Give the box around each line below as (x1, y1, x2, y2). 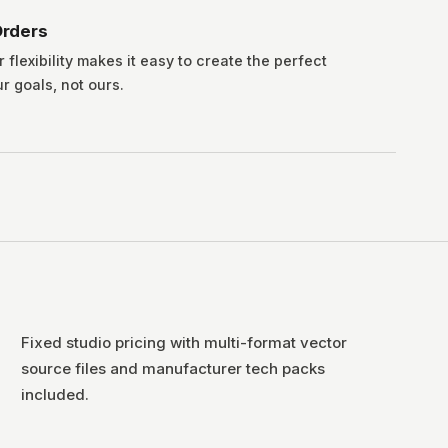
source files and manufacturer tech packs (20, 359, 325, 378)
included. (20, 385, 89, 404)
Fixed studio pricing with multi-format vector (20, 333, 347, 352)
